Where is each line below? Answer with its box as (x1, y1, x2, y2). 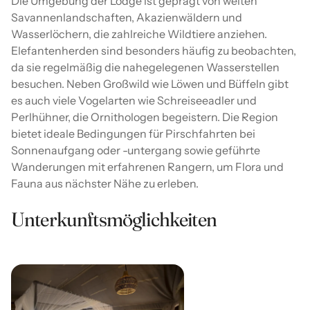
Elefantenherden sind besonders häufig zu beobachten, (11, 44, 296, 58)
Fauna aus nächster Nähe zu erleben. (11, 176, 199, 191)
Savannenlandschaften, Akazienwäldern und (11, 10, 242, 25)
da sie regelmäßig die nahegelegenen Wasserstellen (11, 60, 280, 75)
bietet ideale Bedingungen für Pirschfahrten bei (11, 127, 255, 141)
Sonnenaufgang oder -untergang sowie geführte (11, 143, 260, 158)
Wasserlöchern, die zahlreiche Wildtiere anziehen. (11, 27, 267, 42)
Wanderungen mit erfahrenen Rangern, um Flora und (11, 160, 284, 174)
